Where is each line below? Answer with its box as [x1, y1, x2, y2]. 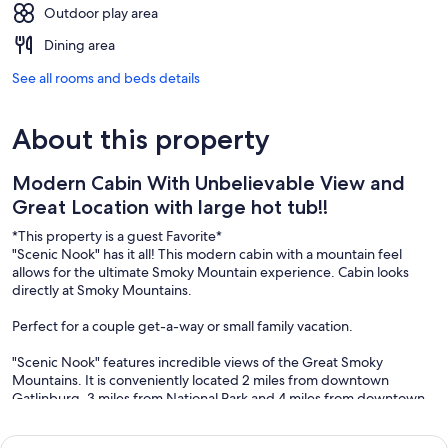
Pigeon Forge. [12, 406, 100, 425]
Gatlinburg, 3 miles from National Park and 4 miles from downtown [12, 388, 425, 407]
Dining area [44, 35, 115, 54]
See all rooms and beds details [12, 68, 200, 87]
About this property [12, 121, 270, 156]
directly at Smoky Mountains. [12, 280, 192, 299]
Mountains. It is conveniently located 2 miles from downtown [12, 370, 389, 389]
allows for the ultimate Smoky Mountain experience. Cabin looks [12, 262, 409, 281]
